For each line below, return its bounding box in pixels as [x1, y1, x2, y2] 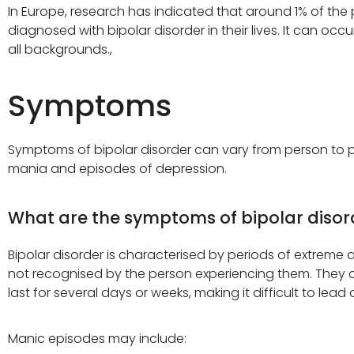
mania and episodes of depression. [8, 159, 228, 178]
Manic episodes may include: [8, 330, 187, 348]
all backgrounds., [8, 40, 113, 59]
